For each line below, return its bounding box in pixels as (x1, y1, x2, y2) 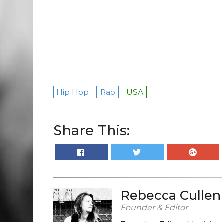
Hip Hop (56, 87, 89, 97)
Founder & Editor (120, 203, 188, 213)
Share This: (53, 122, 130, 139)
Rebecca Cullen (120, 187, 221, 203)
